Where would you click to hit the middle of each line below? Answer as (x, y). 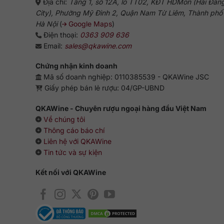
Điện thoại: (60, 35)
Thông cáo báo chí (74, 130)
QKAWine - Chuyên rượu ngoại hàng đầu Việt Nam (121, 108)
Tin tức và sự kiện (72, 152)
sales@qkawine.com (98, 46)
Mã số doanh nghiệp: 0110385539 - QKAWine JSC (125, 77)
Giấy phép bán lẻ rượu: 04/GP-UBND (103, 88)
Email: (53, 46)
